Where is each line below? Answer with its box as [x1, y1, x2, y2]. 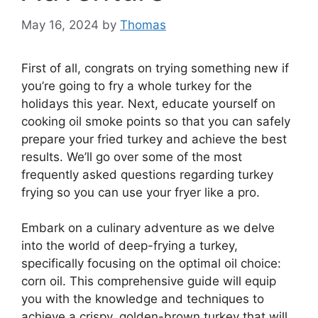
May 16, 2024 [21, 17, 99, 32]
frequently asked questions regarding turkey [21, 167, 273, 182]
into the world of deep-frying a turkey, [21, 238, 238, 253]
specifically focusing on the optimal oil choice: [21, 256, 281, 271]
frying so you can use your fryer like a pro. [21, 185, 260, 199]
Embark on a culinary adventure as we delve [21, 221, 275, 236]
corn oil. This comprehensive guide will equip [21, 274, 276, 289]
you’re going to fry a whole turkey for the [21, 78, 252, 93]
